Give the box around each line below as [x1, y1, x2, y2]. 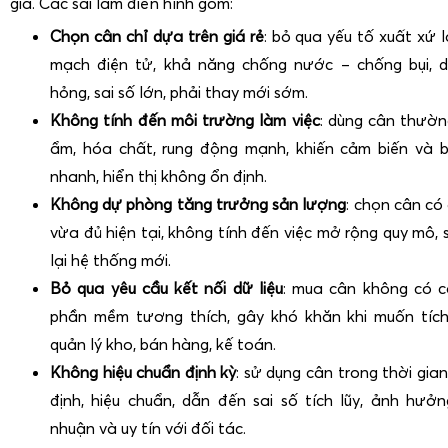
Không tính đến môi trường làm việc [50, 109, 320, 130]
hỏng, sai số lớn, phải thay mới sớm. [50, 81, 308, 102]
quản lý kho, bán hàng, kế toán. [50, 333, 276, 354]
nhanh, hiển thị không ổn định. [50, 165, 267, 186]
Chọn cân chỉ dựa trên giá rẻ [50, 25, 264, 46]
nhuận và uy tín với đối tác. [50, 417, 246, 438]
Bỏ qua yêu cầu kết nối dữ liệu [50, 277, 283, 298]
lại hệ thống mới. [50, 249, 171, 270]
